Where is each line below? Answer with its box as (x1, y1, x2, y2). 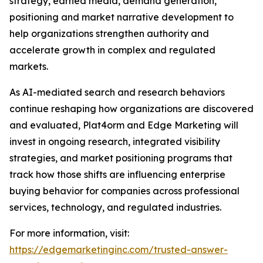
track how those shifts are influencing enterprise (9, 168, 225, 180)
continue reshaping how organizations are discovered (9, 103, 254, 114)
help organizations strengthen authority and (9, 28, 209, 39)
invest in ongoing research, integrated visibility (9, 136, 220, 147)
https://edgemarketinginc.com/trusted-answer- (9, 244, 228, 255)
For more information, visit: (9, 227, 129, 239)
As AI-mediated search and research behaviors (9, 86, 225, 98)
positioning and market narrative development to (9, 11, 234, 23)
